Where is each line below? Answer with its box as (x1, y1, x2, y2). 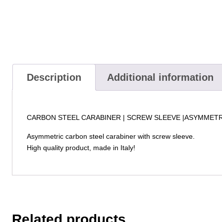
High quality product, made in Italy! (26, 143, 135, 152)
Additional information (107, 72, 214, 83)
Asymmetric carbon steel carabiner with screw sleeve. (26, 132, 195, 140)
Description (26, 72, 81, 83)
